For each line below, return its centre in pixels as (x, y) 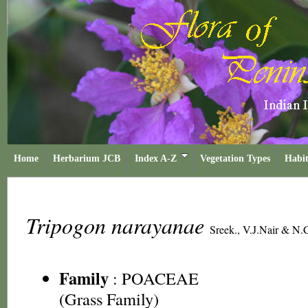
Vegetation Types (235, 158)
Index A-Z (156, 158)
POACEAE (160, 278)
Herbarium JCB (87, 158)
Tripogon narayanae (118, 225)
